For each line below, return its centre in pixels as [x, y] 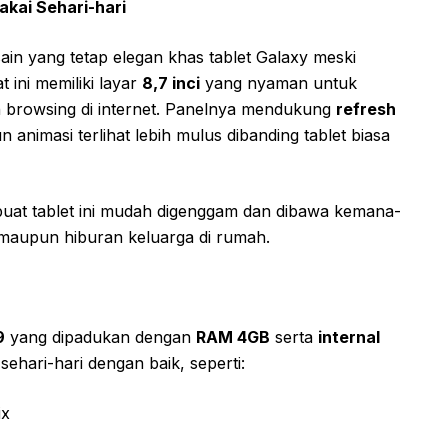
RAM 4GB [233, 336]
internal [349, 336]
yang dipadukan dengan [100, 336]
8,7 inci [171, 82]
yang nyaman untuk [278, 82]
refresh [366, 108]
